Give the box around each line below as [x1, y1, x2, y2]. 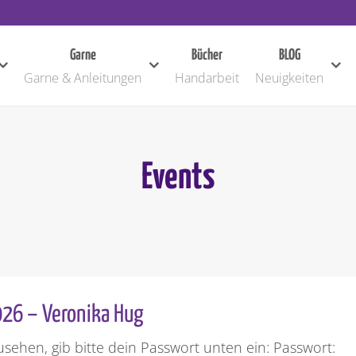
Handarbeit [175, 68, 239, 87]
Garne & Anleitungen [24, 68, 141, 87]
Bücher [192, 48, 222, 64]
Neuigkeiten [255, 68, 323, 87]
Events [141, 160, 215, 196]
